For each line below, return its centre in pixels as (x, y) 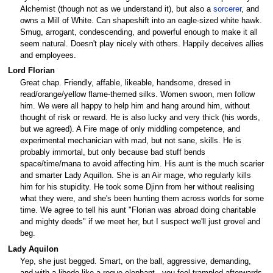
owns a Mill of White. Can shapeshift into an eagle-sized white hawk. (141, 20)
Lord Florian (31, 71)
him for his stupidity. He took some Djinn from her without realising (137, 187)
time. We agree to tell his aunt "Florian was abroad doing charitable (138, 211)
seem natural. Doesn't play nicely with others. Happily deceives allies (142, 44)
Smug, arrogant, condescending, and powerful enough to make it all (139, 32)
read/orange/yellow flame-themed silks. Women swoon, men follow (137, 95)
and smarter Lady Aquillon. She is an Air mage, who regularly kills (136, 176)
